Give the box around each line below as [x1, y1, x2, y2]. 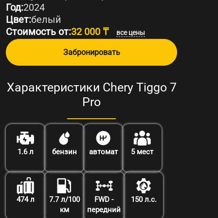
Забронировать [63, 47, 120, 57]
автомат [89, 147, 118, 156]
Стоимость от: [6, 25, 71, 37]
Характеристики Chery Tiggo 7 [6, 80, 177, 94]
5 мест [131, 147, 153, 156]
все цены [116, 28, 145, 36]
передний [87, 205, 121, 214]
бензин [52, 147, 77, 156]
